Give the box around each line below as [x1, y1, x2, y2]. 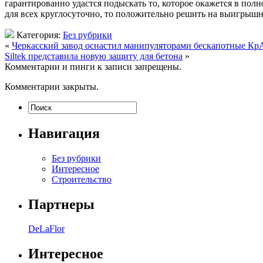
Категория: [14, 29, 63, 40]
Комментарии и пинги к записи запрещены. [5, 61, 181, 72]
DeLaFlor [28, 224, 65, 234]
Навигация [28, 125, 100, 141]
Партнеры [28, 196, 95, 212]
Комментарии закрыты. [5, 81, 99, 92]
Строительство [52, 174, 112, 184]
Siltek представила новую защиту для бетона [5, 50, 183, 61]
